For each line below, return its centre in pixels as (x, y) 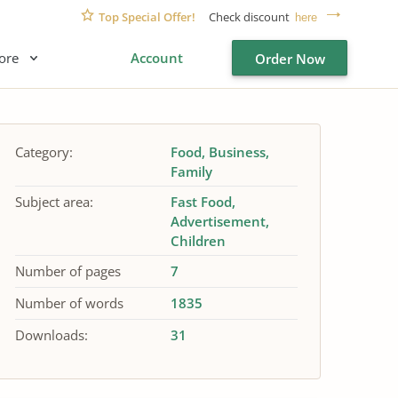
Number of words (69, 303)
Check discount (249, 16)
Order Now (290, 59)
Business (237, 152)
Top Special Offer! (147, 16)
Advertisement (218, 221)
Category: (44, 152)
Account (157, 58)
